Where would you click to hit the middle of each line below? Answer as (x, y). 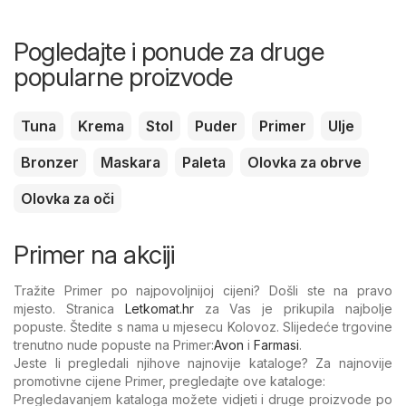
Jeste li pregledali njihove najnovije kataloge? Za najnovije (203, 363)
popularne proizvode (123, 77)
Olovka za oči (68, 199)
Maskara (130, 163)
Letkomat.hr (159, 309)
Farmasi (276, 345)
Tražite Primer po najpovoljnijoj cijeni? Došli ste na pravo (203, 291)
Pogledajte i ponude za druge (169, 52)
